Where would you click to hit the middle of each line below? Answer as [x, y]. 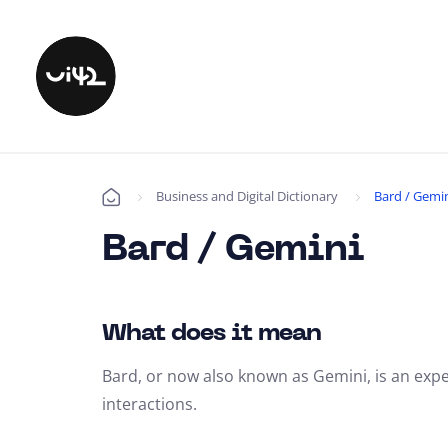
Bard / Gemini [233, 251]
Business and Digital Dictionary [247, 196]
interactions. [149, 404]
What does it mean [211, 334]
